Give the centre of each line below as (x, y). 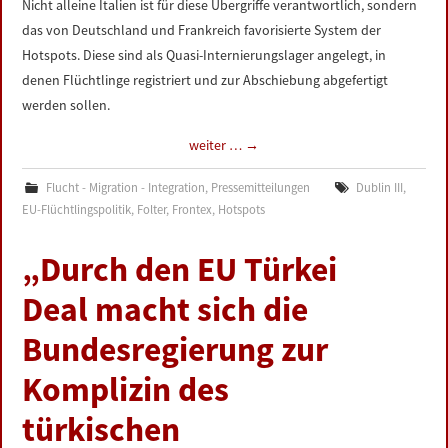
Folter (152, 209)
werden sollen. (66, 105)
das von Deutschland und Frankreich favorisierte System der (202, 30)
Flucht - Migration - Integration (125, 187)
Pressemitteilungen (260, 187)
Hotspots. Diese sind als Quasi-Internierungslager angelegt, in (204, 55)
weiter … (217, 145)
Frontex (192, 209)
